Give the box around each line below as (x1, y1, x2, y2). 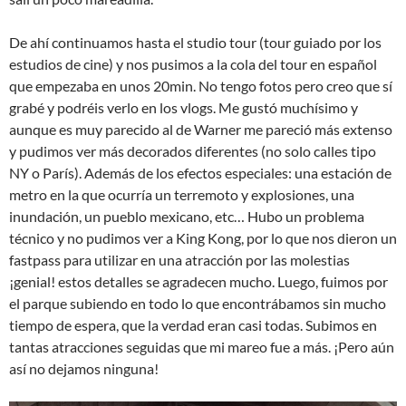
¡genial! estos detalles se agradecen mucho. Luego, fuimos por (9, 273, 388, 291)
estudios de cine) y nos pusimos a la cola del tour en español (9, 55, 377, 73)
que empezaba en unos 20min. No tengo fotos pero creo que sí (9, 77, 392, 95)
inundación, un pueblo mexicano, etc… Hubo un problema (9, 208, 364, 226)
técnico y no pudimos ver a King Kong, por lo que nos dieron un (9, 229, 397, 247)
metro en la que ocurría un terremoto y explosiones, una (9, 186, 354, 204)
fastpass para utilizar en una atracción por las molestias (9, 251, 350, 269)
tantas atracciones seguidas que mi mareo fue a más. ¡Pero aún (9, 338, 394, 356)
